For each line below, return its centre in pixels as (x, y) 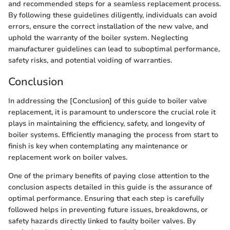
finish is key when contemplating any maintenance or (98, 146)
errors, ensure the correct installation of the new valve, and (108, 26)
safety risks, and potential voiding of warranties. (90, 60)
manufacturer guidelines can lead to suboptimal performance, (114, 49)
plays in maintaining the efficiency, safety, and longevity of (107, 124)
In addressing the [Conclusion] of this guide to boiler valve (108, 101)
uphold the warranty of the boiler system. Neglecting (98, 37)
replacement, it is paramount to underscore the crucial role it (112, 112)
